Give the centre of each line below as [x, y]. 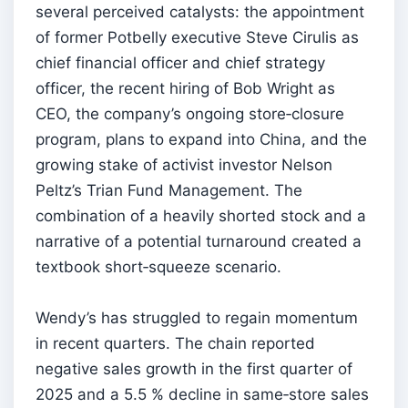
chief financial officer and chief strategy [180, 62]
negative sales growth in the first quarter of [194, 368]
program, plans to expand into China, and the [201, 139]
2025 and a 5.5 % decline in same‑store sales [202, 394]
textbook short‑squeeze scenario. [158, 266]
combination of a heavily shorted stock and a [201, 215]
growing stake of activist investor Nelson [184, 164]
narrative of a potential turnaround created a [199, 241]
